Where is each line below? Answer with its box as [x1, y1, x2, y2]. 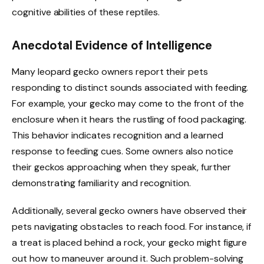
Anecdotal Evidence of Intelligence [12, 38, 213, 54]
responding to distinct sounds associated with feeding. [12, 81, 249, 94]
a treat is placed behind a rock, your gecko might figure [12, 236, 247, 249]
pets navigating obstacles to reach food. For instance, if [12, 220, 252, 233]
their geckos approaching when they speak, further [12, 160, 231, 173]
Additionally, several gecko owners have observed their [12, 204, 247, 217]
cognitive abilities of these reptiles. [12, 6, 160, 19]
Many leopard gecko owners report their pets [12, 65, 208, 78]
